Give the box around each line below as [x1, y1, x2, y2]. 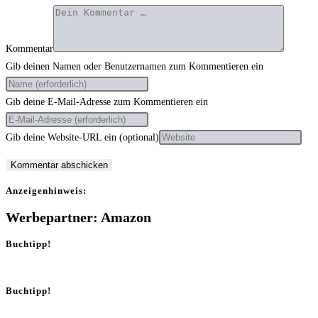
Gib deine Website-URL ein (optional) [6, 131, 159, 143]
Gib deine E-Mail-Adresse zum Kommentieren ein [6, 96, 208, 107]
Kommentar [6, 43, 53, 54]
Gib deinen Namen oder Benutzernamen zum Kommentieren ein [6, 60, 263, 72]
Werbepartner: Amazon [6, 209, 151, 226]
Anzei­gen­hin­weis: [6, 185, 87, 196]
